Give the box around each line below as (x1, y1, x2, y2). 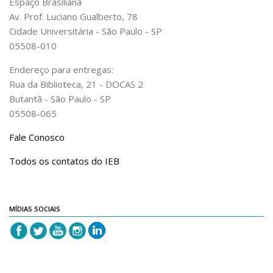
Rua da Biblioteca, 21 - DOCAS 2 (9, 78, 143, 90)
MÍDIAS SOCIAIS (9, 204, 60, 213)
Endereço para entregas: (9, 63, 113, 76)
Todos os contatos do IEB (9, 155, 119, 167)
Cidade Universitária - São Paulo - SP (9, 25, 162, 37)
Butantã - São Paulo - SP (9, 93, 111, 105)
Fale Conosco (9, 131, 65, 143)
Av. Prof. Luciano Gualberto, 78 (9, 10, 138, 23)
